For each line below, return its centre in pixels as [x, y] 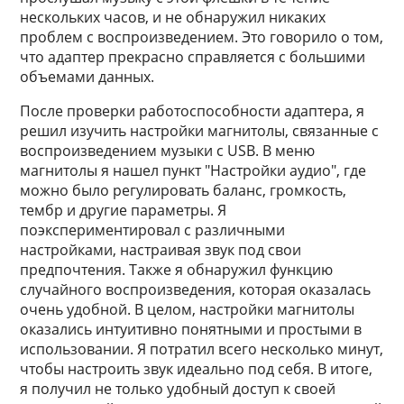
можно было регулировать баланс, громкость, [184, 190]
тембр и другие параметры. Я [124, 210]
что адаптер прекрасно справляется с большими [193, 57]
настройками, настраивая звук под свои [161, 250]
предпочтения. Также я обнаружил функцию [177, 270]
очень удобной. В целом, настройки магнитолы [188, 309]
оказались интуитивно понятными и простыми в [191, 329]
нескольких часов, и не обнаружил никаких [173, 17]
